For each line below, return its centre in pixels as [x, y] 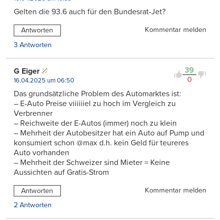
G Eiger [27, 71]
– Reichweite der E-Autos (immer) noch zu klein [95, 123]
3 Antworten [33, 45]
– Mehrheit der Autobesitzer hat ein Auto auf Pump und [109, 133]
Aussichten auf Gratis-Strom [61, 172]
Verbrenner [33, 113]
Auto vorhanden [41, 152]
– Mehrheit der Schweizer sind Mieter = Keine [92, 162]
